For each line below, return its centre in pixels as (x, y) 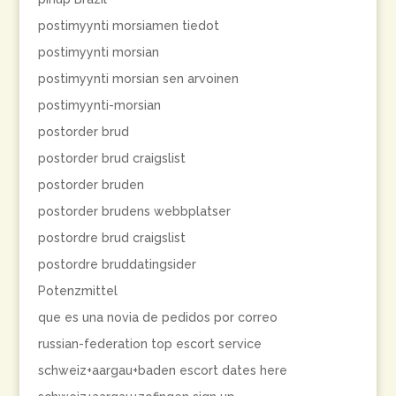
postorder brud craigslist (111, 158)
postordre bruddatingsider (117, 264)
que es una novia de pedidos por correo (157, 317)
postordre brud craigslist (111, 238)
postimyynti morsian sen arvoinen (138, 79)
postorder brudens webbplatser (134, 211)
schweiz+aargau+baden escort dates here (162, 370)
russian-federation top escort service (149, 344)
